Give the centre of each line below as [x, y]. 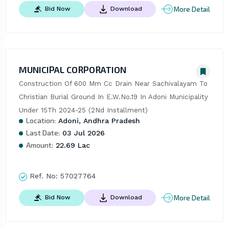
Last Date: [43, 133]
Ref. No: [43, 176]
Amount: [39, 145]
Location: [41, 121]
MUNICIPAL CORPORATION [72, 70]
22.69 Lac [71, 145]
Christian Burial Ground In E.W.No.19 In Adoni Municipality [113, 97]
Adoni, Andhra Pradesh [98, 121]
